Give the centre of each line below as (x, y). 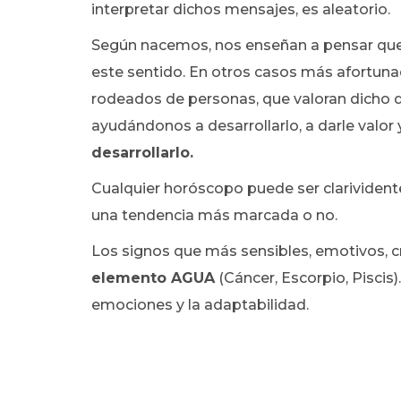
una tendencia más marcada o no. (214, 215)
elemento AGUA (153, 278)
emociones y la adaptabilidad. (200, 305)
